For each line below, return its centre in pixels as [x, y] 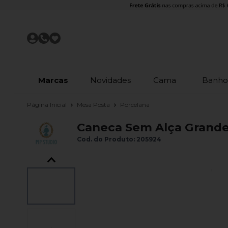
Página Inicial [48, 104]
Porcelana [135, 105]
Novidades [111, 80]
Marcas [53, 80]
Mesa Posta [94, 104]
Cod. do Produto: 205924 [119, 139]
